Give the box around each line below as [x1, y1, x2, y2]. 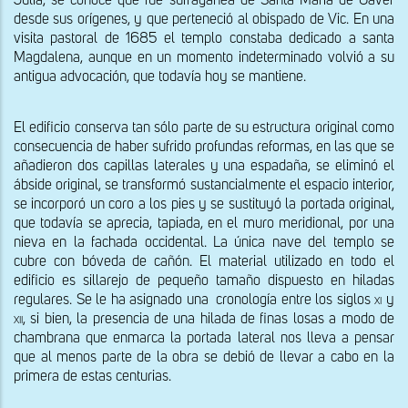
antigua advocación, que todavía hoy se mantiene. [14, 70, 309, 86]
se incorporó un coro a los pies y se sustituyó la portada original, [14, 198, 394, 213]
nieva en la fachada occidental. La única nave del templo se [14, 236, 394, 251]
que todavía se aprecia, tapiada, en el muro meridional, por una [14, 217, 394, 232]
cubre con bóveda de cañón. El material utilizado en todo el [14, 255, 394, 270]
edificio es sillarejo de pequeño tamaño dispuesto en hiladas [14, 274, 394, 290]
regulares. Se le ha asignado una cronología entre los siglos [14, 293, 375, 309]
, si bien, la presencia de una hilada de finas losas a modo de [23, 312, 394, 328]
